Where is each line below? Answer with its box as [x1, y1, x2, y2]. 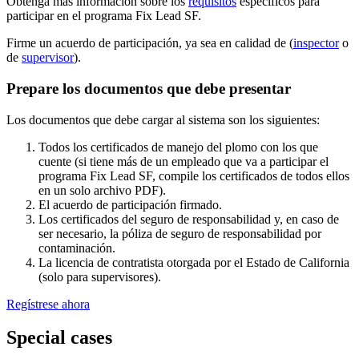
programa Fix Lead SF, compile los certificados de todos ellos [38, 168, 349, 183]
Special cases [6, 327, 112, 349]
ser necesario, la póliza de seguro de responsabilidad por [38, 226, 321, 240]
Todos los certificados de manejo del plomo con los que [38, 139, 318, 154]
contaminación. [38, 240, 115, 255]
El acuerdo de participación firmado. [38, 197, 222, 212]
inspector [293, 36, 339, 50]
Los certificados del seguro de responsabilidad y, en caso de [38, 212, 339, 226]
